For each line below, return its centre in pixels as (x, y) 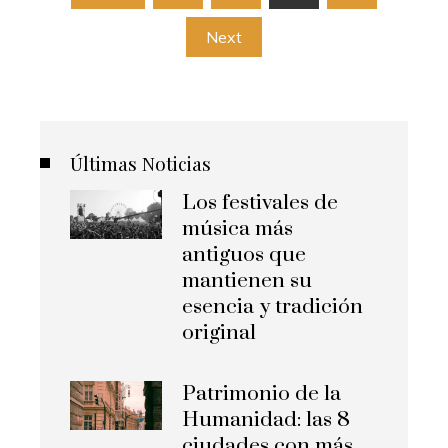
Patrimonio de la (262, 394)
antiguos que (244, 255)
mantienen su (247, 281)
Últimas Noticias (140, 163)
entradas (112, 74)
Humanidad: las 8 (266, 420)
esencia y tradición (273, 307)
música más (238, 229)
